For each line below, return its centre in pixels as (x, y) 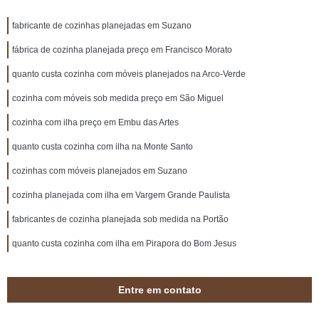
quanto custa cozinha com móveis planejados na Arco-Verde (129, 74)
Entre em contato (159, 290)
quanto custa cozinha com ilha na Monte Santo (103, 147)
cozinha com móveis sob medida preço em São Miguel (118, 98)
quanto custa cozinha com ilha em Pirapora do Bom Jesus (124, 244)
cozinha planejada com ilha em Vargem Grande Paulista (121, 195)
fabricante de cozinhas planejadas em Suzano (102, 26)
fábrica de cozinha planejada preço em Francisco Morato (122, 50)
